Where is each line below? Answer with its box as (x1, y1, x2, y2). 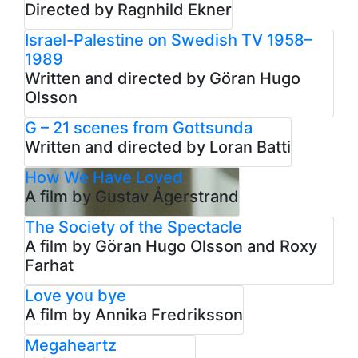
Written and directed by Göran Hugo (25, 68, 300, 88)
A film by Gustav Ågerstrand (25, 186, 239, 206)
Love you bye (25, 285, 126, 305)
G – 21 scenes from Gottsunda (25, 117, 253, 137)
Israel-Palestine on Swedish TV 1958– (25, 30, 312, 50)
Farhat (25, 255, 74, 275)
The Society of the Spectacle (25, 217, 242, 237)
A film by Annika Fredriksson (25, 304, 243, 324)
